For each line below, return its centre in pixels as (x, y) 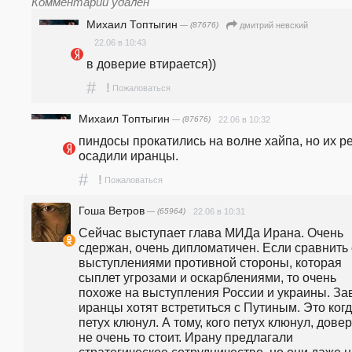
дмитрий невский (274, 26)
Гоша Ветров (112, 210)
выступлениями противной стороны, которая (210, 263)
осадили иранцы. (128, 155)
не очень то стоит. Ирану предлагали (186, 337)
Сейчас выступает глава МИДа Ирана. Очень (211, 233)
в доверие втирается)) (151, 63)
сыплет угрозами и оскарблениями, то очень (207, 278)
